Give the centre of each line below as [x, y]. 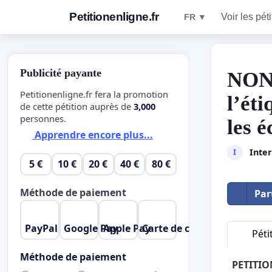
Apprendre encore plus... [93, 135]
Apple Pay [127, 228]
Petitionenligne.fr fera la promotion [94, 94]
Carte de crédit [178, 228]
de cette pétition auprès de [77, 106]
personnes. [43, 118]
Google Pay [91, 228]
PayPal [41, 228]
